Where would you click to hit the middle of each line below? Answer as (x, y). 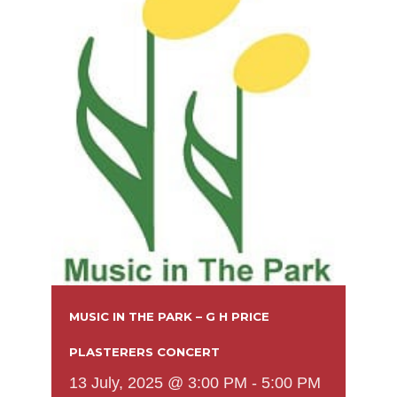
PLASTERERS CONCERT (144, 351)
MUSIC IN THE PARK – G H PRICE (169, 316)
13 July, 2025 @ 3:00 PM (158, 382)
